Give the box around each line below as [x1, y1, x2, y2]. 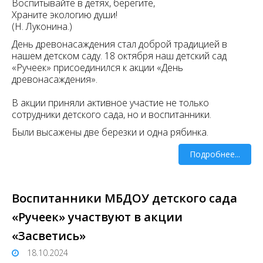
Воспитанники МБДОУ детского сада [12, 190, 237, 207]
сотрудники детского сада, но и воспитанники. [12, 108, 211, 122]
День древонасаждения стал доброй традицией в [12, 38, 227, 51]
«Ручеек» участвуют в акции [12, 209, 183, 225]
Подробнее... [190, 149, 240, 160]
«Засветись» [12, 228, 86, 244]
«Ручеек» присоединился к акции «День [12, 61, 183, 75]
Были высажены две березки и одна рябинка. [12, 126, 208, 139]
